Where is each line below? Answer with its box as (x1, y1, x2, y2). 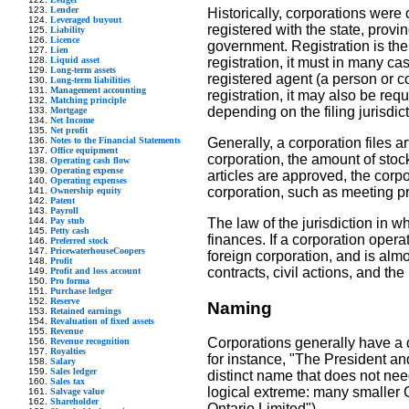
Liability (50, 24, 85, 35)
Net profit (50, 124, 88, 135)
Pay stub (50, 215, 85, 225)
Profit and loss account (50, 265, 141, 276)
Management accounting (50, 84, 146, 95)
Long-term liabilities (50, 74, 131, 85)
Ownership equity (50, 184, 121, 195)
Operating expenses (50, 174, 127, 185)
